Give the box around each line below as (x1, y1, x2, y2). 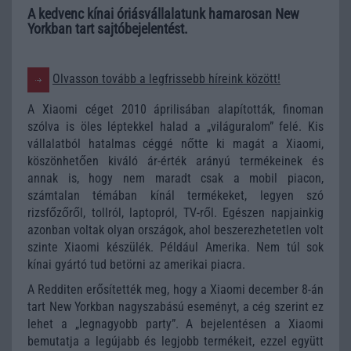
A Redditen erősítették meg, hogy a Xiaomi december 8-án (27, 282, 324, 297)
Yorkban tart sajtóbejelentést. (27, 20, 188, 37)
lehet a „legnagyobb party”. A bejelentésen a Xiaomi (27, 317, 324, 331)
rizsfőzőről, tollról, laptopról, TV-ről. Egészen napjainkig (27, 204, 324, 220)
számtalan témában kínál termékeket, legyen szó (27, 187, 324, 203)
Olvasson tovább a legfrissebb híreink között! (52, 71, 280, 87)
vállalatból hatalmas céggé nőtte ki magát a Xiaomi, (27, 136, 324, 151)
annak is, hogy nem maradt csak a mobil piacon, (27, 170, 324, 186)
